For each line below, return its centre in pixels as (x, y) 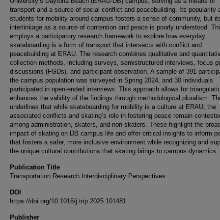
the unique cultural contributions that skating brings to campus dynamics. (114, 151)
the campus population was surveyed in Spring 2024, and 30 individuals (111, 80)
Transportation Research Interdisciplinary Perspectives (88, 176)
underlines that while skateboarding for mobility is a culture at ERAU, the (113, 107)
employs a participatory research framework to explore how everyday (108, 36)
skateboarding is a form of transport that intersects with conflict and (106, 45)
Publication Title (35, 167)
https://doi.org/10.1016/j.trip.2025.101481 (68, 201)
